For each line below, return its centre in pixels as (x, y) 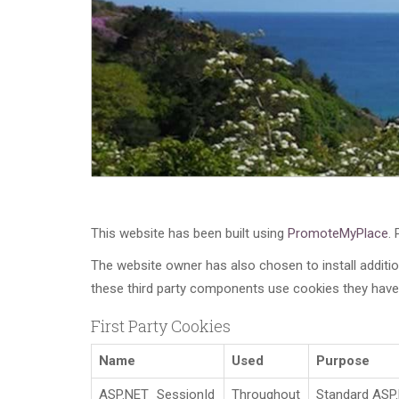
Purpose (343, 361)
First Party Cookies (161, 326)
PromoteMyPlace (338, 234)
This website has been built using (189, 234)
